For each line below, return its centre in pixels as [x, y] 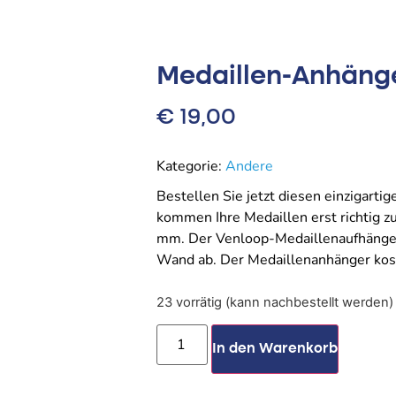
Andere [249, 167]
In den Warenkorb [275, 350]
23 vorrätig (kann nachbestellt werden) [275, 302]
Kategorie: [191, 167]
